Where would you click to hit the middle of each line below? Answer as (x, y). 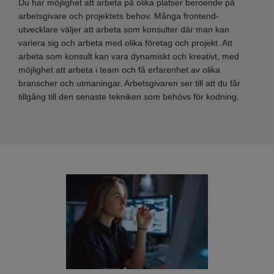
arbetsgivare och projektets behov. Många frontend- (119, 16)
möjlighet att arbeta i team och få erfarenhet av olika (119, 70)
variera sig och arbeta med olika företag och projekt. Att (125, 43)
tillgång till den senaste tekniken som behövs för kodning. (129, 97)
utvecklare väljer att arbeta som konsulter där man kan (124, 29)
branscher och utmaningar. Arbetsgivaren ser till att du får (129, 83)
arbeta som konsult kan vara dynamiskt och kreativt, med (129, 56)
